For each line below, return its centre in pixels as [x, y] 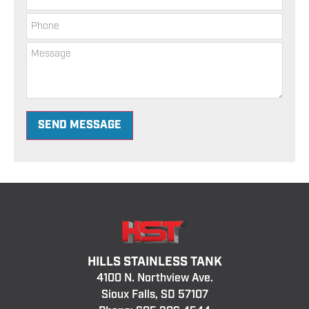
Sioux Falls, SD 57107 [154, 295]
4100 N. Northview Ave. [154, 279]
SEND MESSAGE [80, 126]
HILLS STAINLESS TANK [154, 262]
